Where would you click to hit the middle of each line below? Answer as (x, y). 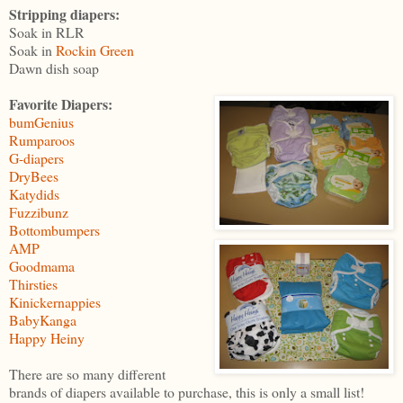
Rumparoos (42, 139)
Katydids (34, 193)
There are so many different (87, 373)
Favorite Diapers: (61, 103)
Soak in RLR (47, 31)
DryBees (34, 175)
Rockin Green (95, 49)
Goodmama (42, 265)
